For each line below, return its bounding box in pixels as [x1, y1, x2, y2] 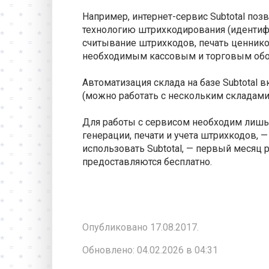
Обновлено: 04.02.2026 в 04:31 [82, 244, 218, 256]
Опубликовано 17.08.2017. [82, 222, 199, 234]
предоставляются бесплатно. [82, 156, 212, 168]
